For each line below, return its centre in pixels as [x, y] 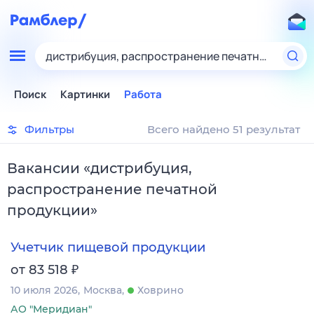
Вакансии [43, 168]
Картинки [85, 94]
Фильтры [49, 129]
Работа [143, 94]
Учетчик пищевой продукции [108, 248]
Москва [103, 291]
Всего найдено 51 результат [224, 129]
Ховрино [161, 291]
